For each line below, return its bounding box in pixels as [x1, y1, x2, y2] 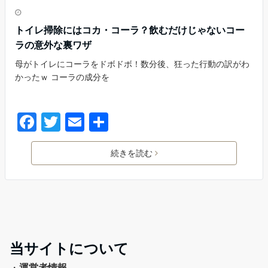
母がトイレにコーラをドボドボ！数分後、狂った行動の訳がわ [15, 59, 249, 69]
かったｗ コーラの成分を [15, 72, 109, 83]
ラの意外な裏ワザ [15, 39, 92, 51]
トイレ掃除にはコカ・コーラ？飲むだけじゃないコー [15, 24, 245, 36]
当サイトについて [10, 240, 129, 258]
